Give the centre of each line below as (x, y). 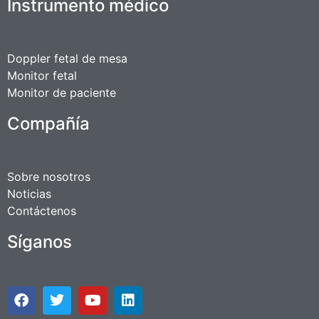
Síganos (40, 242)
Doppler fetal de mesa (67, 59)
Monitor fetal (42, 76)
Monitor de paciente (62, 93)
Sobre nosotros (49, 177)
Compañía (48, 124)
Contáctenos (42, 211)
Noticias (29, 194)
